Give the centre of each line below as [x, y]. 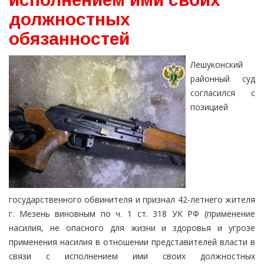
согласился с [223, 93]
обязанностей [69, 39]
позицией [209, 107]
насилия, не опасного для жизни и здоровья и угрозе [132, 228]
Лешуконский [217, 65]
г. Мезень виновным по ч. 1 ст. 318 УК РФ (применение [132, 214]
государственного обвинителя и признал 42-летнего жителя [132, 200]
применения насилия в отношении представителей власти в [132, 242]
